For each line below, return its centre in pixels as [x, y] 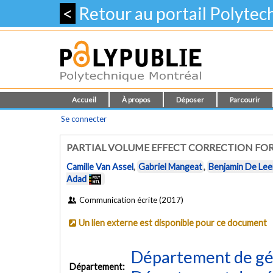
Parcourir [245, 100]
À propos [136, 100]
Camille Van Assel [100, 167]
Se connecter [84, 119]
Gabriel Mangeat [170, 167]
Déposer [190, 100]
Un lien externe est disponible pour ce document [173, 222]
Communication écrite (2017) [131, 200]
